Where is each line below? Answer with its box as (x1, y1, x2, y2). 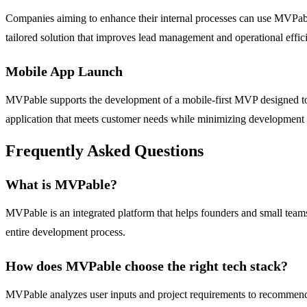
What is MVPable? (5, 177, 117, 193)
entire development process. (5, 226, 125, 238)
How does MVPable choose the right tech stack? (5, 258, 288, 274)
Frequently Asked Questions (5, 142, 204, 160)
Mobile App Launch (5, 63, 123, 79)
